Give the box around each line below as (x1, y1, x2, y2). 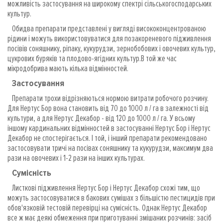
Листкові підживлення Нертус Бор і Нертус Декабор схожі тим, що (7, 182, 200, 193)
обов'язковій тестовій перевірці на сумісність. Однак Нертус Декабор (7, 202, 207, 213)
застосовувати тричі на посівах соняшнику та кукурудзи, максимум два (7, 142, 213, 153)
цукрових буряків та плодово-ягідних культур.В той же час (7, 52, 177, 64)
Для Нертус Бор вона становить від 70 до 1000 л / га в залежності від (7, 102, 209, 113)
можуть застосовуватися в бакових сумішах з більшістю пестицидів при (7, 192, 215, 203)
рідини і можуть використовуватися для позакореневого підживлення (7, 32, 211, 44)
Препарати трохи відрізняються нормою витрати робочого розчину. (7, 92, 209, 104)
